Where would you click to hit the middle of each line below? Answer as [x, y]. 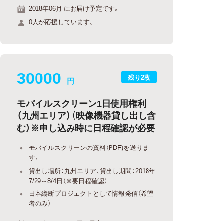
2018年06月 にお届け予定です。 [74, 8]
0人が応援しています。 [62, 21]
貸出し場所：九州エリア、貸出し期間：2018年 [92, 170]
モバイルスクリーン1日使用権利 [82, 103]
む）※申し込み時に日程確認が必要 [86, 128]
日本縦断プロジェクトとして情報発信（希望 [91, 193]
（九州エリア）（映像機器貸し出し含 [87, 115]
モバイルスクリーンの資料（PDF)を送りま [89, 147]
